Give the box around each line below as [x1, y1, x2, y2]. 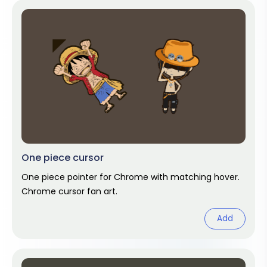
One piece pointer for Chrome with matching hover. [21, 171, 240, 183]
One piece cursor [21, 151, 104, 164]
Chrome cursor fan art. [21, 185, 117, 197]
